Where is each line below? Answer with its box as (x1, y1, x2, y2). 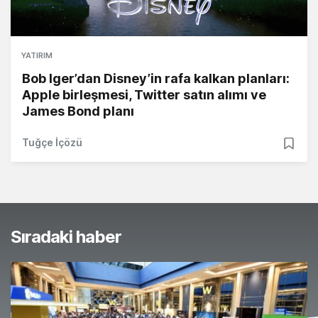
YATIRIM (21, 50, 53, 61)
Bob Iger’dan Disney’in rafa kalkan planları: (22, 71, 290, 87)
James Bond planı (22, 104, 134, 119)
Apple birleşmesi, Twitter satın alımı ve (22, 87, 266, 103)
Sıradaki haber (11, 226, 121, 248)
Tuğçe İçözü (22, 136, 82, 149)
